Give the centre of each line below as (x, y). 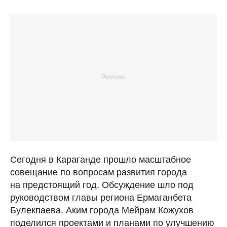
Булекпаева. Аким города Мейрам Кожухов (102, 210)
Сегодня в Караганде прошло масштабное (101, 159)
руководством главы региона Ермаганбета (101, 197)
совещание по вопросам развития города (99, 172)
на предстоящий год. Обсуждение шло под (102, 185)
